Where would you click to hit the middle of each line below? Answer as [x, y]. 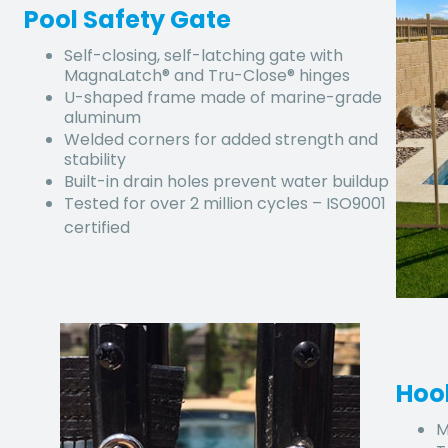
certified [97, 227]
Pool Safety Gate [127, 19]
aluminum [104, 117]
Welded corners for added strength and [221, 139]
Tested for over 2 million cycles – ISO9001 [225, 203]
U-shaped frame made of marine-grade [223, 97]
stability [95, 159]
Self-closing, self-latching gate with [203, 55]
